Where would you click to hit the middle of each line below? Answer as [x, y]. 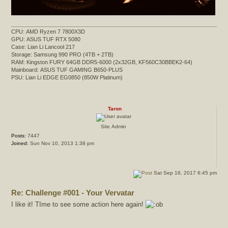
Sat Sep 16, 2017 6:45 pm [184, 173]
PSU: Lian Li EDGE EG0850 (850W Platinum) [67, 78]
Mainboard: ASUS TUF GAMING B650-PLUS [67, 70]
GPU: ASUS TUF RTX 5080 [46, 39]
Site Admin [113, 127]
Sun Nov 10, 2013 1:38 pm [61, 144]
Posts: [19, 136]
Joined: [20, 144]
